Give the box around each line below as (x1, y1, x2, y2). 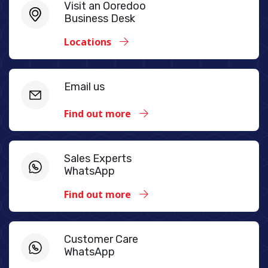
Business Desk (64, 11, 135, 25)
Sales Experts (64, 151, 132, 165)
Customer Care (64, 232, 138, 246)
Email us (64, 80, 105, 93)
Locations (64, 35, 114, 48)
